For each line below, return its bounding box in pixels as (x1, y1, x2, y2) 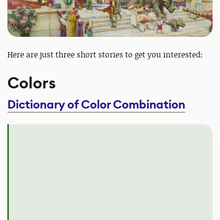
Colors (7, 72, 56, 93)
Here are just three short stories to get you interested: (7, 49, 203, 60)
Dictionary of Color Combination (7, 96, 185, 112)
